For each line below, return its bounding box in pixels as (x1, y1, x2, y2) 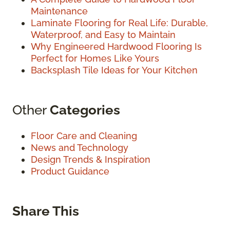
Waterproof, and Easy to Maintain (31, 29, 176, 40)
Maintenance (31, 5, 88, 16)
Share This (12, 202, 79, 219)
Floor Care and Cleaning (31, 130, 137, 141)
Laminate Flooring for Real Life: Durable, (31, 17, 208, 28)
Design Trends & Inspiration (31, 154, 150, 165)
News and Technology (31, 142, 128, 153)
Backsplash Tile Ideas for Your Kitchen (31, 64, 198, 75)
